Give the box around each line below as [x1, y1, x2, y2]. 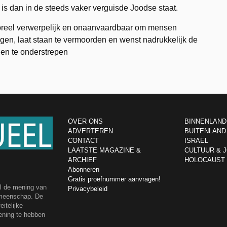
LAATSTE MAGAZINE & [68, 146, 141, 154]
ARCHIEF [68, 156, 97, 164]
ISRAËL [184, 137, 208, 144]
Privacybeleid [68, 185, 107, 193]
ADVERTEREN [68, 127, 113, 135]
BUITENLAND [184, 127, 226, 135]
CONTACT [68, 137, 99, 144]
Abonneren [68, 166, 99, 173]
